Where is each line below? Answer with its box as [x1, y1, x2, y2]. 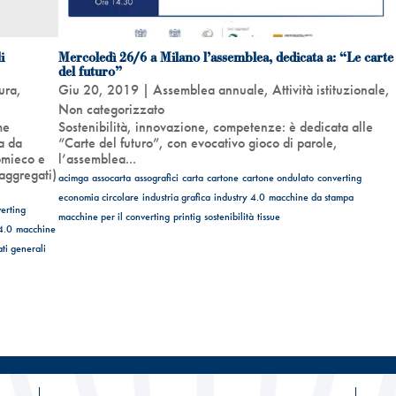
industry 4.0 [213, 189, 265, 204]
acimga [57, 170, 88, 185]
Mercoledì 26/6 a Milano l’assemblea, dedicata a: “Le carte [57, 48, 393, 66]
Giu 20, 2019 [57, 80, 139, 99]
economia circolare [57, 189, 139, 204]
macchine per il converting [57, 209, 170, 224]
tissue [256, 209, 280, 224]
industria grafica [141, 189, 210, 204]
